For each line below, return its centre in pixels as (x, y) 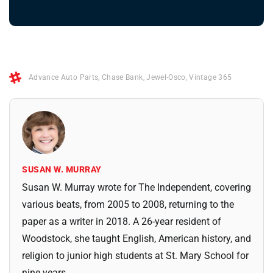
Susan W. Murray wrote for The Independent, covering (136, 188)
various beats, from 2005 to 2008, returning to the (128, 205)
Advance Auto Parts (64, 78)
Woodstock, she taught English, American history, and (136, 239)
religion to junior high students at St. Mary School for (135, 256)
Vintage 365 (211, 78)
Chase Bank (122, 78)
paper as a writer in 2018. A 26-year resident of (122, 222)
